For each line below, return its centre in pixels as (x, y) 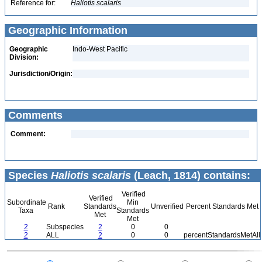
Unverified (166, 206)
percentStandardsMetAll (222, 235)
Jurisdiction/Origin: (41, 74)
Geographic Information (66, 30)
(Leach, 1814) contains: (191, 175)
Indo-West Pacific (100, 49)
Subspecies (65, 227)
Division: (24, 57)
